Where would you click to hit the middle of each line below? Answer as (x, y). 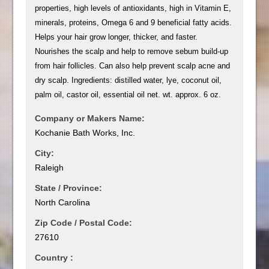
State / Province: (69, 188)
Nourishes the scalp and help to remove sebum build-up (132, 51)
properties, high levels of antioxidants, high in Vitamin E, (133, 8)
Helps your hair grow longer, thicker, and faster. (116, 37)
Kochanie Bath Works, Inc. (85, 132)
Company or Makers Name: (90, 118)
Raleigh (50, 167)
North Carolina (63, 202)
